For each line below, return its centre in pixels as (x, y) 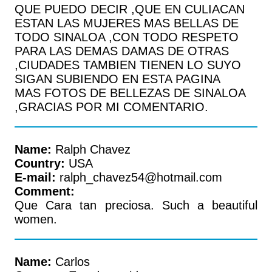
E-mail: (35, 177)
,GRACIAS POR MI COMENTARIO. (111, 107)
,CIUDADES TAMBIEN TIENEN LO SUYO (128, 65)
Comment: (45, 191)
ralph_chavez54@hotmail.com (139, 177)
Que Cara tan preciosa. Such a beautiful (136, 205)
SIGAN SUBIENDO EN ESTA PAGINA (117, 79)
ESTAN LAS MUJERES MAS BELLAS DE (127, 23)
